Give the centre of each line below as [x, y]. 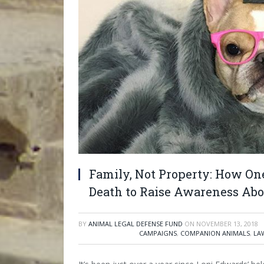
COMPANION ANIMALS [215, 233]
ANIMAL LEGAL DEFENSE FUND [136, 224]
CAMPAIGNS [158, 233]
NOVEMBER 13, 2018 [227, 224]
